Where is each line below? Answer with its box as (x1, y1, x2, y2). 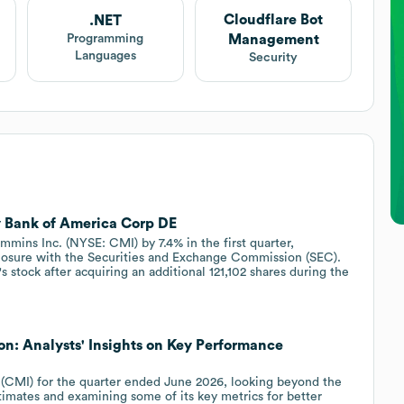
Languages (74, 50, 136, 63)
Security (249, 50, 298, 64)
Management (227, 32, 319, 47)
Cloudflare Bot (224, 12, 324, 27)
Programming (67, 32, 144, 46)
